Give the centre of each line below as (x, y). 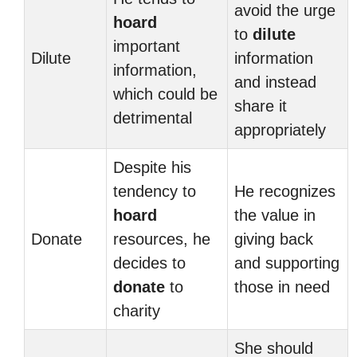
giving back (274, 239)
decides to (149, 263)
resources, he (162, 239)
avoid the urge (285, 10)
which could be (165, 94)
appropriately (280, 130)
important (147, 46)
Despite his (152, 167)
